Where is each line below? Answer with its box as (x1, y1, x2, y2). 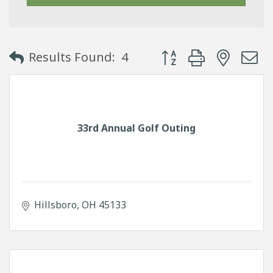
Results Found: (29, 49, 115, 66)
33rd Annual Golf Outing (77, 121, 196, 135)
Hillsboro (34, 197, 77, 211)
